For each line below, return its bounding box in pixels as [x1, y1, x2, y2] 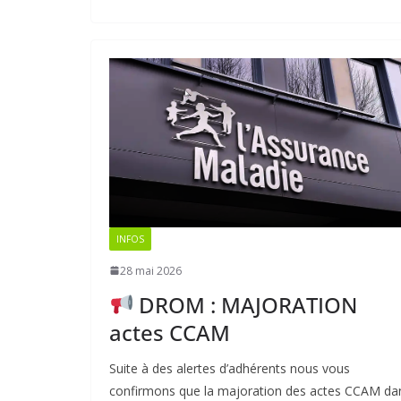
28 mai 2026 [120, 262, 182, 278]
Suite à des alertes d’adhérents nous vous [109, 359, 350, 377]
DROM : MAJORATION [133, 289, 358, 320]
